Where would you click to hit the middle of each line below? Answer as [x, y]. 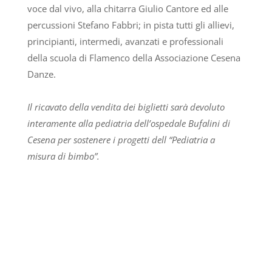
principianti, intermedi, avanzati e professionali [125, 42]
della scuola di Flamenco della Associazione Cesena [134, 58]
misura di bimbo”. [63, 156]
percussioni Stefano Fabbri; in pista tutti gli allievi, [131, 25]
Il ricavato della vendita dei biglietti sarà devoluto [126, 107]
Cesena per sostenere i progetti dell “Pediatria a [121, 140]
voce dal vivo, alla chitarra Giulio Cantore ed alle [127, 9]
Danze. [41, 74]
